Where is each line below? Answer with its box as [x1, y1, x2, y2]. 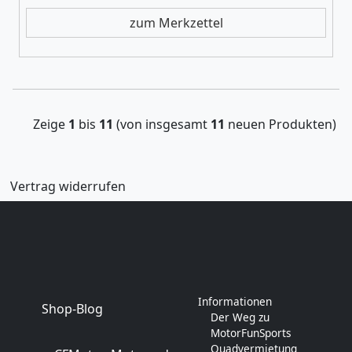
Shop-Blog [42, 299, 103, 317]
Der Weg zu [211, 309, 269, 324]
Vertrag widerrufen [10, 177, 126, 195]
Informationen [198, 293, 272, 309]
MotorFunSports [211, 324, 291, 340]
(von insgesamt [113, 115, 211, 133]
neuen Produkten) [225, 115, 336, 133]
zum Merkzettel [129, 13, 223, 31]
